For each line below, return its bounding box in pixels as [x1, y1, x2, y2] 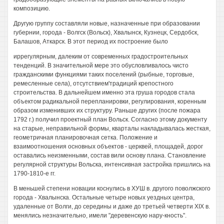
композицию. [13, 5, 50, 12]
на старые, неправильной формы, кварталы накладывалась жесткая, [13, 125, 210, 132]
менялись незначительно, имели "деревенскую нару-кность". [13, 212, 186, 219]
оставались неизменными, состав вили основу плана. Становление [13, 152, 206, 159]
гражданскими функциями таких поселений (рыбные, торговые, [13, 71, 194, 78]
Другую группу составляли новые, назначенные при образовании [13, 20, 200, 27]
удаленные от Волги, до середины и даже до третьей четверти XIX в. [13, 203, 210, 210]
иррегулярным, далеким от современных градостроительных [13, 53, 188, 60]
